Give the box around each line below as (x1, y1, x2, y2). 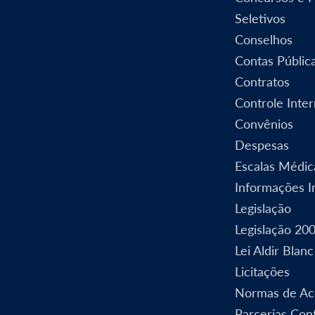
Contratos (235, 73, 290, 89)
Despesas (235, 136, 289, 153)
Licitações (235, 263, 290, 279)
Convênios (235, 115, 293, 131)
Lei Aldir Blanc (235, 242, 314, 258)
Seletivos (235, 10, 285, 26)
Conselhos (235, 31, 292, 47)
